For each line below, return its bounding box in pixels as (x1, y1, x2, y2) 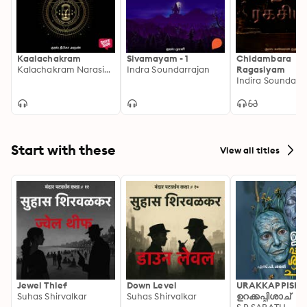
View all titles (220, 144, 280, 156)
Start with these (11, 141, 116, 158)
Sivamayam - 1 (127, 53, 189, 64)
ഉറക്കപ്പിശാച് (236, 291, 291, 302)
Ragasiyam (236, 64, 285, 75)
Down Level (127, 280, 177, 291)
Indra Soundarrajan (127, 64, 210, 75)
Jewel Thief (17, 280, 67, 291)
